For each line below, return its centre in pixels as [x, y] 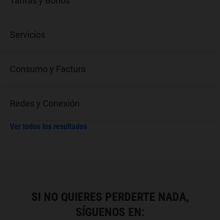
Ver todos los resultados [48, 126]
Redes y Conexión [45, 103]
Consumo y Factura [48, 69]
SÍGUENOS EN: [110, 212]
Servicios [27, 35]
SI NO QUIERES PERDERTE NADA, [110, 197]
